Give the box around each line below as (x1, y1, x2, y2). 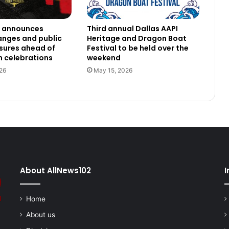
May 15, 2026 (93, 66, 132, 74)
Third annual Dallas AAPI (86, 23, 178, 34)
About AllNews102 (19, 165, 91, 176)
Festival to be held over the (86, 42, 189, 53)
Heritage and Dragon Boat (86, 33, 187, 43)
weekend (86, 52, 121, 63)
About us (26, 210, 55, 219)
